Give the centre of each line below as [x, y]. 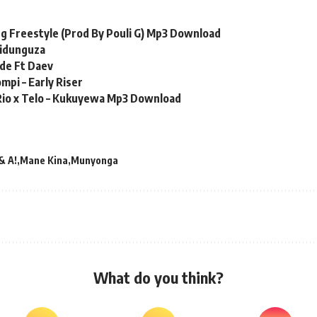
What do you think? [158, 278]
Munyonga [94, 161]
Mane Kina [44, 161]
